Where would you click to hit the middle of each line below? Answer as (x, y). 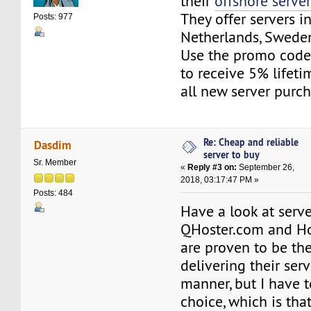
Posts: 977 (53, 17)
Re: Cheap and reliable (251, 142)
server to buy (232, 155)
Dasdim (52, 144)
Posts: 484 (53, 193)
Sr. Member (55, 162)
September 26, (266, 168)
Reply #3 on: (212, 168)
